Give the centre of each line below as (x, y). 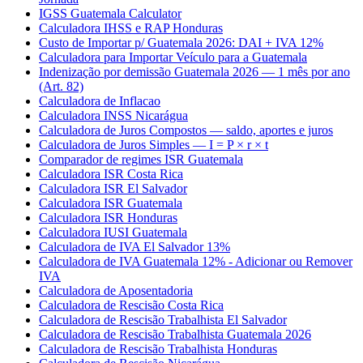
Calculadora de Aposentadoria (116, 291)
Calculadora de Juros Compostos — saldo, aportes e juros (186, 130)
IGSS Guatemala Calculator (110, 14)
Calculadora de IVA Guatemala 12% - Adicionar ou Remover (196, 262)
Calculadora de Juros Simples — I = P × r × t (154, 145)
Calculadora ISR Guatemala (111, 203)
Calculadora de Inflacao (100, 101)
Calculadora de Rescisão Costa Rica (131, 305)
